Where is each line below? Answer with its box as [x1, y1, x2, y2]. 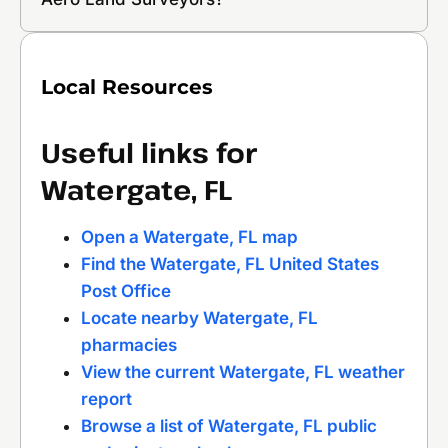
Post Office [81, 280, 171, 301]
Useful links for [41, 133, 257, 171]
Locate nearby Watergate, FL [81, 307, 318, 328]
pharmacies [81, 334, 177, 355]
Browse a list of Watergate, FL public [81, 415, 377, 436]
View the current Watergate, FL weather [81, 361, 405, 382]
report [81, 388, 132, 409]
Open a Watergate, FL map [81, 226, 298, 247]
